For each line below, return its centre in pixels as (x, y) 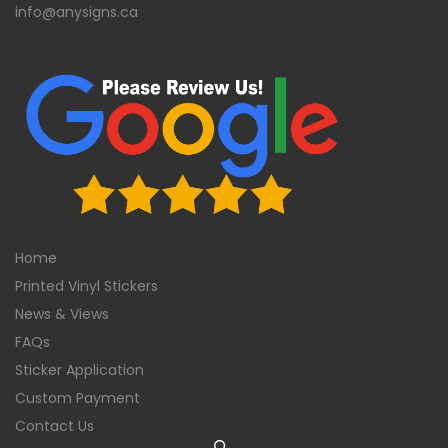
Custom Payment (77, 397)
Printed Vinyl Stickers (86, 285)
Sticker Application (79, 369)
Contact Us (54, 425)
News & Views (62, 313)
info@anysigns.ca (76, 12)
